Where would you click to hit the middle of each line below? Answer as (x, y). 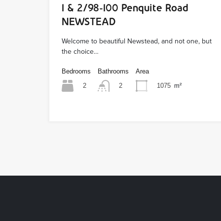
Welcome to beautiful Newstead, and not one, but (137, 41)
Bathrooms (113, 71)
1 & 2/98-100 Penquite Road (125, 7)
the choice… (80, 51)
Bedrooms (76, 71)
